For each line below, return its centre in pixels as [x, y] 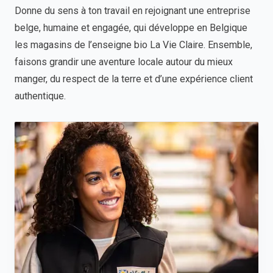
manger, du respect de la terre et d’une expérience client [134, 79]
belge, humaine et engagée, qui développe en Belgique [131, 28]
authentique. [40, 96]
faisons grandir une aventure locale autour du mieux [124, 62]
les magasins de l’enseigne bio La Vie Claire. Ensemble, [133, 45]
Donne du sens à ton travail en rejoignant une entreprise [133, 11]
